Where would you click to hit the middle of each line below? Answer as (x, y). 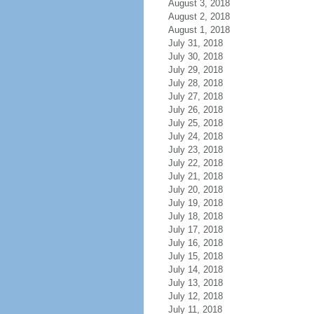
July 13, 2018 (195, 283)
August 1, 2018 (199, 30)
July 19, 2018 (195, 203)
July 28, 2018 (195, 83)
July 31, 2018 (195, 43)
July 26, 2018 (195, 110)
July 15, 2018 (195, 256)
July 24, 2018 (195, 136)
